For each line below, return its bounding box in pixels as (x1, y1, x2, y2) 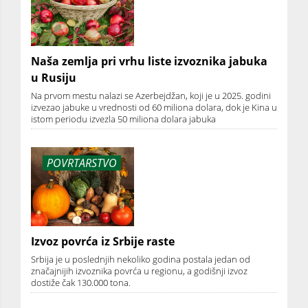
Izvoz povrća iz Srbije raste (31, 233, 175, 249)
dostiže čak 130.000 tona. (31, 276, 131, 289)
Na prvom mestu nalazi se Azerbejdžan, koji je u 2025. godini (31, 89, 271, 102)
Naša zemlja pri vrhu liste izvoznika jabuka (31, 53, 267, 69)
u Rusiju (31, 69, 76, 85)
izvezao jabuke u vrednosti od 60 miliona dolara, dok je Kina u (31, 100, 277, 113)
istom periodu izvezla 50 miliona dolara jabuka (31, 112, 216, 125)
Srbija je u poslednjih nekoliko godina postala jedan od (31, 252, 250, 265)
